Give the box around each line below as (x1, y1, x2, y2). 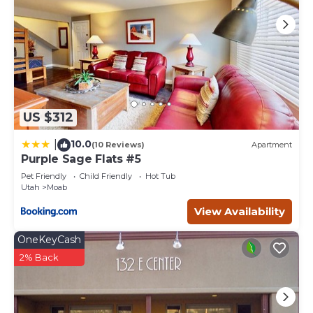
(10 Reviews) (92, 140, 145, 150)
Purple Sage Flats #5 (21, 152, 141, 166)
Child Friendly (80, 170, 132, 181)
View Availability (194, 204, 285, 218)
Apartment (252, 140, 292, 150)
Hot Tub (145, 170, 175, 181)
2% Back (20, 251, 59, 263)
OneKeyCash (17, 233, 81, 246)
